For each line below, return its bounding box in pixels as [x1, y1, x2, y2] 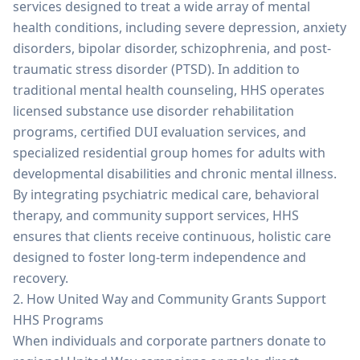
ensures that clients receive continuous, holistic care [13, 227, 331, 245]
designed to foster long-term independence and [13, 248, 306, 266]
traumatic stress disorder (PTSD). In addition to [13, 60, 300, 78]
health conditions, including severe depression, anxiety [13, 18, 346, 36]
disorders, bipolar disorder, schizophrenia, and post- [13, 39, 331, 57]
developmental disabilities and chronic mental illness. [13, 165, 337, 182]
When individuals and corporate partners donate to [13, 332, 326, 350]
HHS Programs [13, 311, 104, 329]
